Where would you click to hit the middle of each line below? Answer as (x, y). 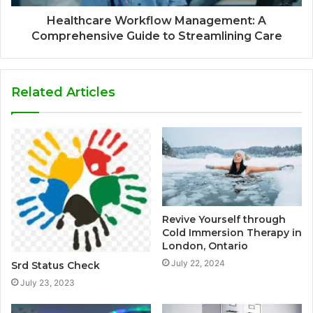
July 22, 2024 (198, 263)
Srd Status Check (56, 266)
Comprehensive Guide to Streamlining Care (156, 36)
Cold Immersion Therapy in (232, 232)
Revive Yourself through (224, 219)
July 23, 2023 (48, 283)
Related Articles (63, 93)
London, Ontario (205, 246)
